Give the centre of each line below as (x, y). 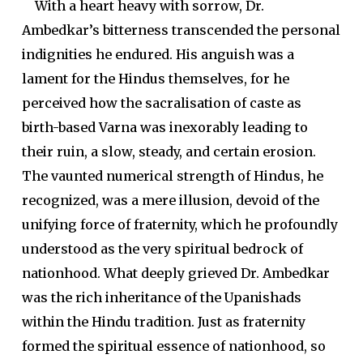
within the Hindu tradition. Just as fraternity (163, 322)
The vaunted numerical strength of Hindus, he (172, 176)
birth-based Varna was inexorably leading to (164, 127)
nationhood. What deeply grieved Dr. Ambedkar (175, 273)
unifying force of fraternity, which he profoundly (179, 224)
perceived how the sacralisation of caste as (161, 103)
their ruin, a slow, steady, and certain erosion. (169, 152)
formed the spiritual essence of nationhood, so (173, 346)
